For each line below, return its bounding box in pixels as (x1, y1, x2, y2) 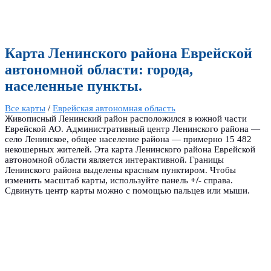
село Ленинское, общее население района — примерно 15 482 (5, 134, 252, 144)
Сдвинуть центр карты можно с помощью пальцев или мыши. (5, 185, 250, 195)
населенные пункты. (5, 78, 142, 94)
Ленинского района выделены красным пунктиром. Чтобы (5, 165, 236, 175)
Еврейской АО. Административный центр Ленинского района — (5, 123, 260, 134)
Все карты (5, 103, 45, 113)
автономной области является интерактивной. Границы (5, 154, 224, 165)
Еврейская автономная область (53, 103, 175, 113)
